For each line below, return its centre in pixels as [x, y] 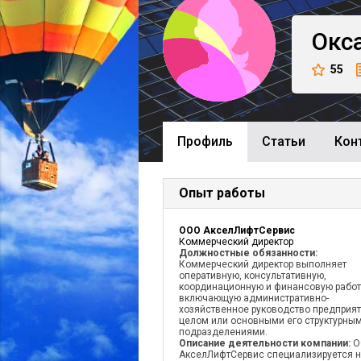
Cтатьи [284, 141]
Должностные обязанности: [248, 253]
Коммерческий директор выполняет [263, 264]
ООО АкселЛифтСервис [237, 230]
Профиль [205, 141]
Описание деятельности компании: [266, 343]
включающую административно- [254, 298]
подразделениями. [223, 332]
